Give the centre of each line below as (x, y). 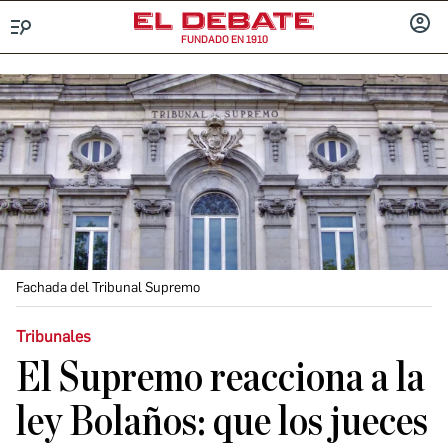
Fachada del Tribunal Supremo (108, 287)
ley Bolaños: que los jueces (222, 422)
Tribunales (53, 336)
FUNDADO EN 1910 (224, 39)
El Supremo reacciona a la (220, 378)
